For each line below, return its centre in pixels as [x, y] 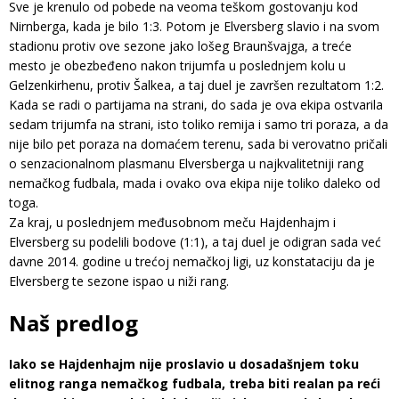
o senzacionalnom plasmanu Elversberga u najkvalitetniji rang [186, 163]
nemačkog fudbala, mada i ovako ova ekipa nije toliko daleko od [195, 183]
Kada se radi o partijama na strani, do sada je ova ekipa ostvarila [196, 104]
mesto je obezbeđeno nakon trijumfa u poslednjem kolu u [177, 65]
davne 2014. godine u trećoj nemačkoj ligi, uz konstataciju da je [192, 261]
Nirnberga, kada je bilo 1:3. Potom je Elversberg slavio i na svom [194, 26]
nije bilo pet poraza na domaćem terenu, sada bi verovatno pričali [198, 143]
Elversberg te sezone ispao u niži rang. [119, 281]
